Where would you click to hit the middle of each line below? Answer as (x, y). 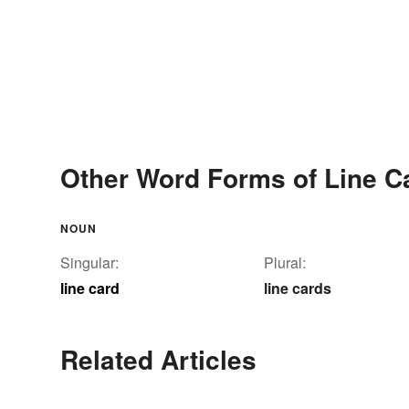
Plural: (285, 263)
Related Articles (158, 360)
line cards (298, 288)
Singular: (89, 263)
